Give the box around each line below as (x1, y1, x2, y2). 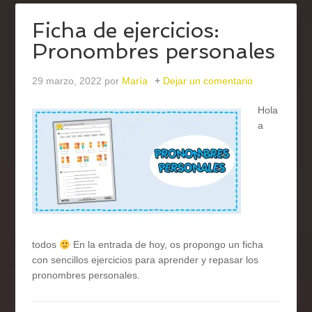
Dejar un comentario (163, 75, 253, 87)
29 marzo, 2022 (32, 75, 102, 87)
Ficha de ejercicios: (32, 18, 220, 43)
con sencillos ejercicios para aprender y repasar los (32, 254, 259, 266)
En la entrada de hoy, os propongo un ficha (70, 239, 264, 251)
